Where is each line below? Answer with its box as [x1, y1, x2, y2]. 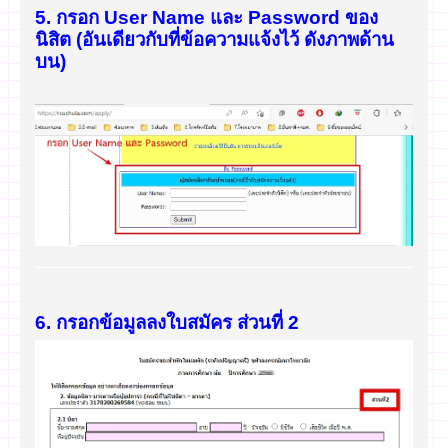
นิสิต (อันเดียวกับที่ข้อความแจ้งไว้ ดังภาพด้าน [35, 29, 394, 51]
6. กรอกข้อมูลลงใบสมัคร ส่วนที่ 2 [35, 312, 299, 334]
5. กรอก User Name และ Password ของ [35, 7, 378, 29]
